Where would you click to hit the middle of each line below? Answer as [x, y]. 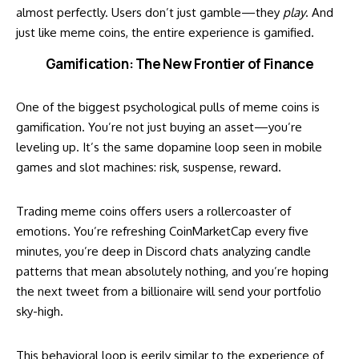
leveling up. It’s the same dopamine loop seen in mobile [169, 147]
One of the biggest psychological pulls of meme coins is [168, 107]
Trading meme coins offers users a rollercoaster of [153, 211]
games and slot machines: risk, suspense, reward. [149, 167]
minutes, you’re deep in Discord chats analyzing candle [163, 251]
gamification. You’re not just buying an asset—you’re [159, 127]
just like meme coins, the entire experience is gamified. [165, 33]
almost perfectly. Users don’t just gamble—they [149, 13]
